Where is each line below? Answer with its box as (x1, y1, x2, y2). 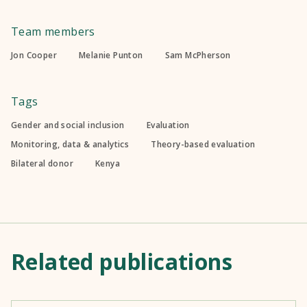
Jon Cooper (11, 49, 57, 61)
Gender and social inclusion (11, 119, 125, 131)
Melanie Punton (79, 49, 143, 61)
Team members (11, 24, 95, 39)
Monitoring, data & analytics (11, 138, 130, 150)
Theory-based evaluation (151, 138, 256, 150)
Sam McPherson (164, 49, 231, 61)
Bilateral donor (11, 158, 73, 169)
